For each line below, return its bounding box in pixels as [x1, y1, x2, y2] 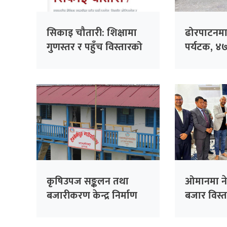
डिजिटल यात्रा [47, 52, 99, 70]
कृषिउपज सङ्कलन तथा [47, 172, 129, 190]
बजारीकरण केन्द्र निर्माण [47, 186, 137, 204]
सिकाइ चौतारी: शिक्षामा [47, 24, 137, 42]
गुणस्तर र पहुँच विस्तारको [47, 38, 142, 56]
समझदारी [185, 201, 222, 218]
